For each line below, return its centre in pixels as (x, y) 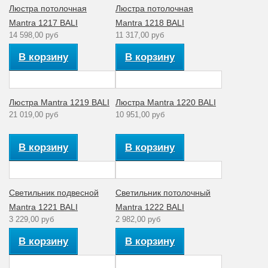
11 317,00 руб (140, 35)
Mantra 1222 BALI (150, 207)
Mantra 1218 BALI (150, 22)
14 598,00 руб (33, 35)
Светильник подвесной (54, 192)
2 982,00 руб (138, 219)
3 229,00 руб (31, 219)
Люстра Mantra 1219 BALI (59, 102)
